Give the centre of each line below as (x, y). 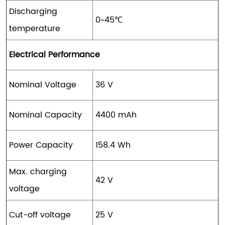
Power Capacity (41, 145)
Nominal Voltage (43, 85)
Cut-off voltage (40, 215)
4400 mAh (116, 115)
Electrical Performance (55, 54)
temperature (35, 28)
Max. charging (38, 172)
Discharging (33, 11)
